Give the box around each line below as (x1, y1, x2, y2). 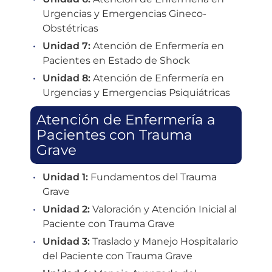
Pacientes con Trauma (36, 126, 192, 143)
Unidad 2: (42, 203, 90, 215)
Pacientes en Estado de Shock (42, 54, 190, 66)
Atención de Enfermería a (36, 110, 216, 128)
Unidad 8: (42, 72, 90, 84)
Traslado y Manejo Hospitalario (90, 235, 238, 247)
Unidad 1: (42, 171, 88, 183)
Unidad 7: (42, 39, 90, 52)
